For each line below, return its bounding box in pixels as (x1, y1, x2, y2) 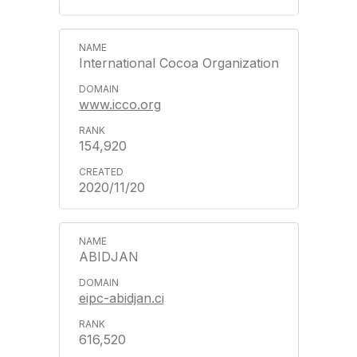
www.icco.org (78, 96, 161, 112)
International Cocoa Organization (78, 54, 279, 71)
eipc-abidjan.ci (78, 289, 164, 306)
